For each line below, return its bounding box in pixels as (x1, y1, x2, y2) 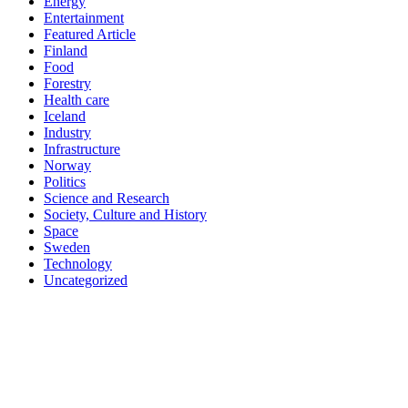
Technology (44, 256, 112, 272)
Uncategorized (44, 272, 127, 289)
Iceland (44, 108, 86, 125)
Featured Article (44, 26, 136, 43)
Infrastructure (44, 141, 120, 158)
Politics (44, 174, 86, 190)
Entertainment (44, 10, 124, 26)
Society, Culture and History (44, 207, 207, 223)
